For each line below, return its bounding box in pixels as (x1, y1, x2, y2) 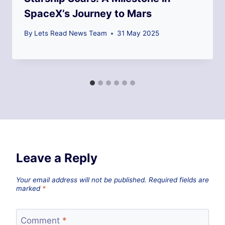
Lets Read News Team (34, 29, 107, 38)
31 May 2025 (117, 29, 160, 38)
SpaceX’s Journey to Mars (24, 8, 152, 20)
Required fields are (149, 176, 209, 184)
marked (16, 184, 42, 193)
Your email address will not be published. (16, 176, 147, 184)
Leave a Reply (16, 151, 97, 166)
